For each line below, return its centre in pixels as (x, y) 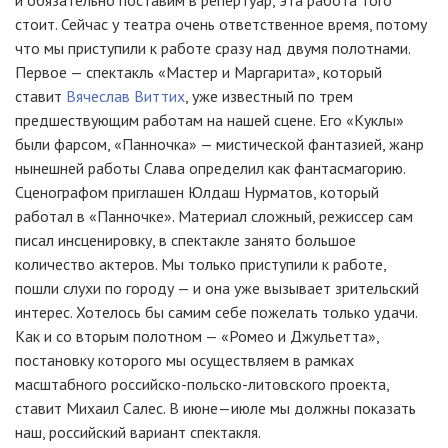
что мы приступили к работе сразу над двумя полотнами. (212, 48)
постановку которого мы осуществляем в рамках (184, 360)
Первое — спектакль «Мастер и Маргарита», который (198, 72)
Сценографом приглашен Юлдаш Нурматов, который (197, 192)
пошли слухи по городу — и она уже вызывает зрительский (217, 288)
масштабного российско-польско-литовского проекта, (202, 384)
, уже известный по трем (269, 96)
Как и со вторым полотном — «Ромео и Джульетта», (197, 336)
